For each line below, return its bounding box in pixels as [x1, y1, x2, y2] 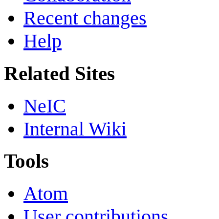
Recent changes [23, 7, 147, 29]
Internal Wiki [23, 117, 127, 140]
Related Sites [4, 62, 115, 85]
